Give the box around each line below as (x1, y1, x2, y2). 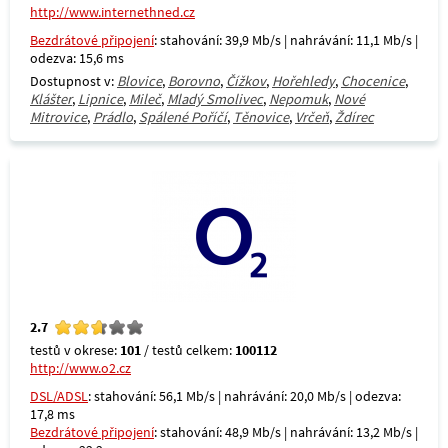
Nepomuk (269, 90, 328, 108)
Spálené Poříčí (139, 108, 227, 126)
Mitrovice (30, 108, 87, 126)
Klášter (30, 90, 72, 108)
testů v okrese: (30, 341, 120, 359)
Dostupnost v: (30, 72, 117, 90)
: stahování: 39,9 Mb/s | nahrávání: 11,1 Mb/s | (154, 31, 418, 49)
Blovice (117, 72, 162, 90)
